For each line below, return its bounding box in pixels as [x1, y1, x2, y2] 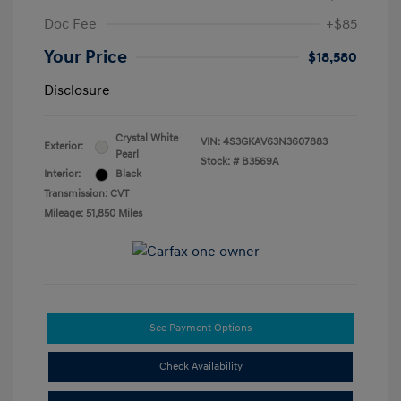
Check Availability [158, 360, 243, 374]
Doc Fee [44, 15, 97, 34]
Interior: [44, 167, 81, 182]
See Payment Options [149, 321, 252, 336]
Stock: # [200, 155, 239, 169]
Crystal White [115, 132, 178, 146]
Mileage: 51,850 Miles [44, 207, 142, 221]
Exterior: [44, 140, 83, 154]
